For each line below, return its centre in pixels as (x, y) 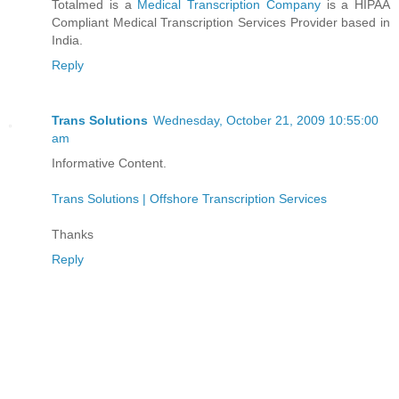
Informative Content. (109, 163)
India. (67, 40)
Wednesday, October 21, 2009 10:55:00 (266, 120)
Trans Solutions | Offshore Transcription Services (189, 198)
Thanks (73, 234)
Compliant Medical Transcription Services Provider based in (221, 22)
